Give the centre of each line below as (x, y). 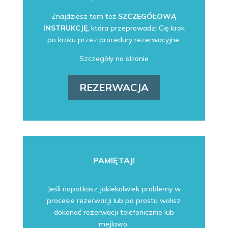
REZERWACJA (114, 87)
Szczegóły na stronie (114, 58)
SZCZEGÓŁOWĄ (147, 16)
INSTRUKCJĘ (65, 28)
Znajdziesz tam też (84, 16)
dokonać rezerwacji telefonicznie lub (114, 212)
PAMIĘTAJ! (114, 160)
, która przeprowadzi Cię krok (136, 28)
